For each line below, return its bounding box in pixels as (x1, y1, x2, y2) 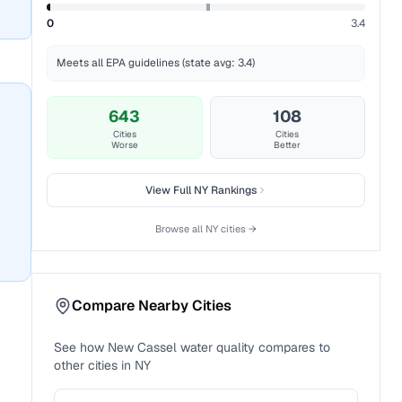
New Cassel (108, 339, 178, 355)
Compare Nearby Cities (72, 296, 232, 315)
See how (54, 339, 109, 355)
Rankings (207, 183, 257, 197)
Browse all (155, 223, 206, 235)
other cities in (54, 357, 132, 373)
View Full (144, 183, 194, 197)
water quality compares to (177, 339, 331, 355)
